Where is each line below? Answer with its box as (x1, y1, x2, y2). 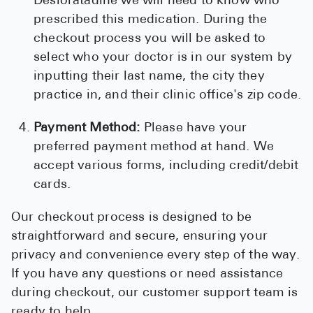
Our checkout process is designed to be (11, 211, 252, 225)
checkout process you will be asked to (34, 32, 266, 46)
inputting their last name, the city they (34, 70, 265, 84)
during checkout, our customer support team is (11, 286, 298, 300)
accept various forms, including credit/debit (34, 159, 299, 173)
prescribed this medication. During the (34, 13, 268, 27)
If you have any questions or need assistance (11, 268, 284, 282)
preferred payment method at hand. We (34, 140, 275, 154)
